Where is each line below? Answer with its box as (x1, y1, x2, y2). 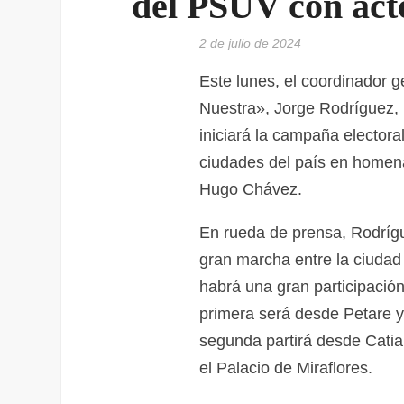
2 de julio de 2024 (198, 36, 301, 50)
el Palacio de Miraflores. (198, 359, 372, 377)
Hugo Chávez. (198, 180, 302, 198)
